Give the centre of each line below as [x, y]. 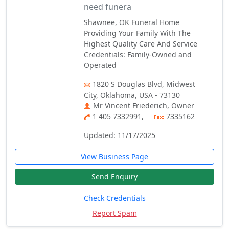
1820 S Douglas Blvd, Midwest [144, 84]
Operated [100, 65]
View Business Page [114, 157]
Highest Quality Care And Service [141, 44]
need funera [108, 7]
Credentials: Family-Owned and [138, 54]
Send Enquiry [114, 177]
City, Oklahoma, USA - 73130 [132, 95]
